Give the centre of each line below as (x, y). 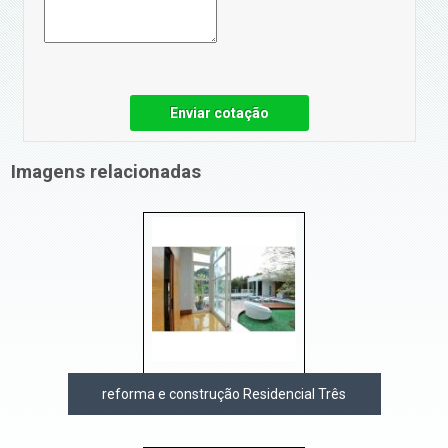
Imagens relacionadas (106, 171)
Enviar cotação (220, 112)
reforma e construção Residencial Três (224, 393)
